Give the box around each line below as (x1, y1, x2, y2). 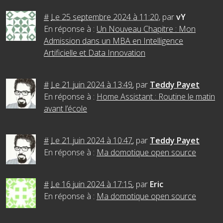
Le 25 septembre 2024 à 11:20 (51, 11, 159, 23)
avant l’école (44, 103, 87, 114)
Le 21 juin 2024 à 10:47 (51, 135, 132, 146)
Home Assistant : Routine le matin (97, 91, 215, 103)
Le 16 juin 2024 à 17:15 (51, 179, 132, 190)
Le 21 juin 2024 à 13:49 (51, 79, 132, 91)
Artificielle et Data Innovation (44, 47, 145, 59)
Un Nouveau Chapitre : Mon (97, 23, 196, 35)
